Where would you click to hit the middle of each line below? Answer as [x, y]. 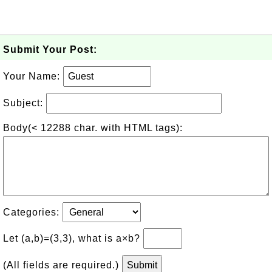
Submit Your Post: [50, 49]
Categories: [33, 212]
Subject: [25, 103]
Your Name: [33, 76]
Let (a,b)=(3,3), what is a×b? [73, 238]
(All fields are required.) [63, 265]
